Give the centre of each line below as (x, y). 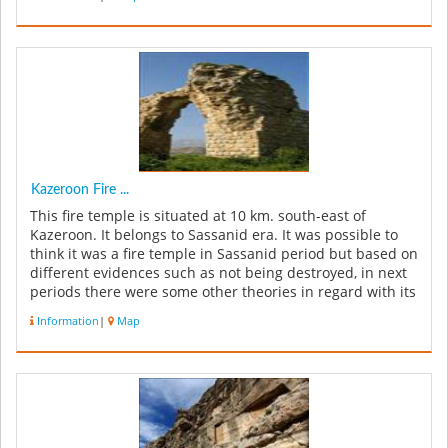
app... (49, 310)
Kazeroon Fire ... (80, 189)
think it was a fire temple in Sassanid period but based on (224, 253)
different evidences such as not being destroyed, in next (218, 272)
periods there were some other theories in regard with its (223, 291)
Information (68, 321)
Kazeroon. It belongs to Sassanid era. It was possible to (214, 234)
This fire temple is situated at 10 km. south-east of (198, 215)
